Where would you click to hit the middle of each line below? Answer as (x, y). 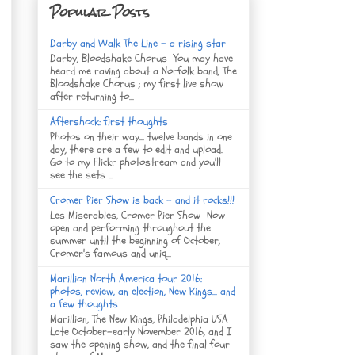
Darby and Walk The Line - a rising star (138, 44)
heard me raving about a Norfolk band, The (143, 71)
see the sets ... (82, 174)
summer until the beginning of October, (135, 240)
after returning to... (92, 97)
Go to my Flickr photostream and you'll (136, 162)
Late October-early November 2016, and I (141, 331)
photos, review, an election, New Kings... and (143, 291)
